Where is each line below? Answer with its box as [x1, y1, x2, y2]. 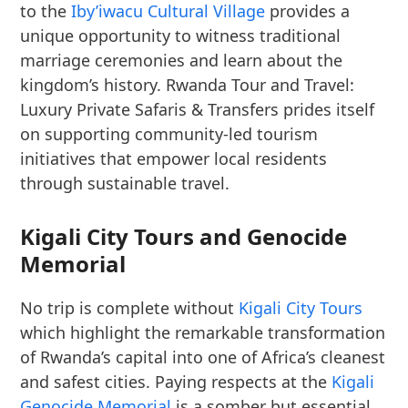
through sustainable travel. [20, 172, 230, 194]
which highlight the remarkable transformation [20, 321, 386, 343]
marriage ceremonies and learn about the [20, 49, 343, 71]
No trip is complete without [20, 297, 240, 319]
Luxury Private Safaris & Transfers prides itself [20, 98, 375, 120]
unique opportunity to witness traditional [20, 25, 342, 46]
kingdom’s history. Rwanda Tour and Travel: [20, 74, 355, 96]
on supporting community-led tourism [20, 123, 319, 145]
